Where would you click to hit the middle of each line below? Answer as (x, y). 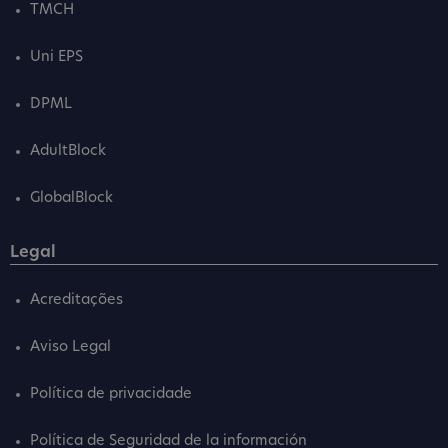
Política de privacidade (111, 395)
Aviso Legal (70, 348)
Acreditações (76, 301)
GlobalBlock (71, 199)
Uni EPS (56, 58)
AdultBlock (68, 152)
